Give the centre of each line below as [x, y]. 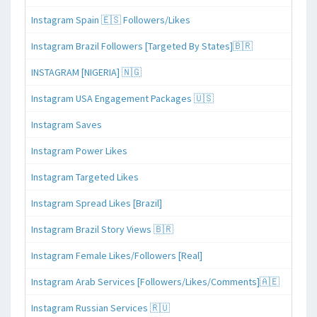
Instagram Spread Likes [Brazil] [97, 203]
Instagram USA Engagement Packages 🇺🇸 [122, 98]
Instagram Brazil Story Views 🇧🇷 [102, 229]
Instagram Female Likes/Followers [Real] [117, 255]
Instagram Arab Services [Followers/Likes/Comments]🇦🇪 [155, 281]
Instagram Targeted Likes [85, 177]
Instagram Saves [67, 124]
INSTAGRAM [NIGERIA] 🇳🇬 [86, 72]
